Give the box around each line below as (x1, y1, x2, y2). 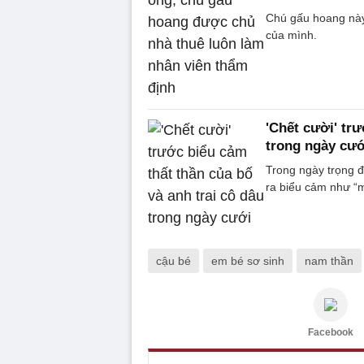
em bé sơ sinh (211, 254, 284, 267)
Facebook (308, 327, 353, 338)
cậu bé (156, 254, 191, 267)
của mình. (266, 28, 317, 41)
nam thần (305, 254, 353, 267)
